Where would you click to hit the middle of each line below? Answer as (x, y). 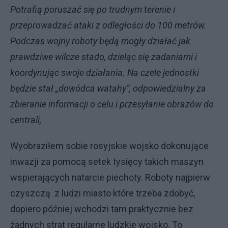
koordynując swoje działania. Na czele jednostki (105, 73)
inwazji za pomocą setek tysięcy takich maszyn (107, 162)
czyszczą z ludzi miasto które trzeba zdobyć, (104, 193)
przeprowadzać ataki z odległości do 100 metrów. (108, 25)
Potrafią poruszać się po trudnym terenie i (93, 9)
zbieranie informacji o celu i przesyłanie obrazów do (112, 104)
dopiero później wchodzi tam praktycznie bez (102, 209)
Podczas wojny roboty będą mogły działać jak (100, 41)
